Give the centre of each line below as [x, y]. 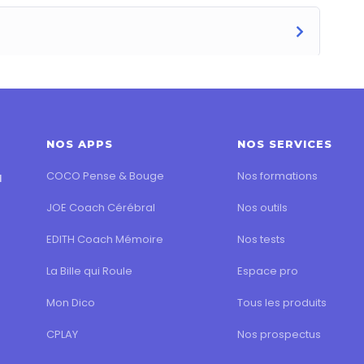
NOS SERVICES [284, 143]
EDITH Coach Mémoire [105, 239]
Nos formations [277, 175]
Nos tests [261, 239]
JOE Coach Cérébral [101, 207]
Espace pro [267, 271]
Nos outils [262, 207]
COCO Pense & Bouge [106, 175]
